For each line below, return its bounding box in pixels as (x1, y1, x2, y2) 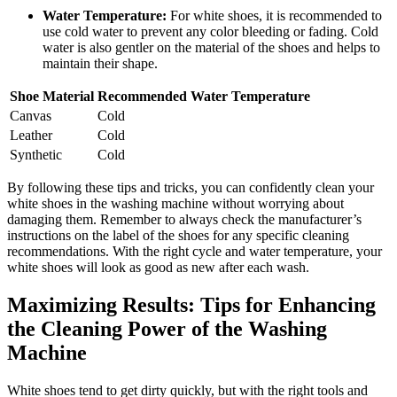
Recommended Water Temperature (97, 88, 310, 104)
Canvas (10, 107, 51, 123)
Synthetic (10, 146, 62, 162)
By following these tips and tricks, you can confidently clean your (7, 179, 374, 195)
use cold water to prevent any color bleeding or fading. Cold (43, 23, 378, 39)
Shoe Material (10, 88, 94, 104)
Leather (10, 127, 52, 143)
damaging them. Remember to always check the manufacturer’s (7, 211, 362, 227)
